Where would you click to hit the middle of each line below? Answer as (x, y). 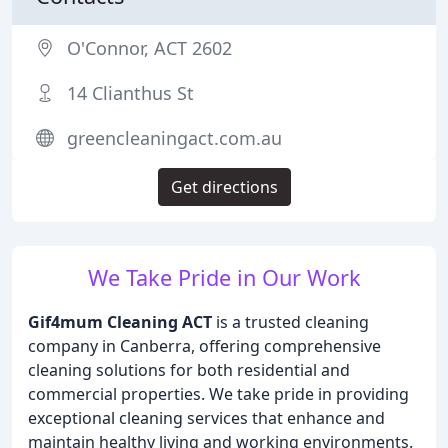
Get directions (224, 187)
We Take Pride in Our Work (224, 277)
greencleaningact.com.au (174, 138)
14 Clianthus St (130, 93)
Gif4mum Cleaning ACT (120, 322)
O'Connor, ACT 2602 (149, 48)
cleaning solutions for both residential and (189, 370)
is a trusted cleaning (290, 322)
